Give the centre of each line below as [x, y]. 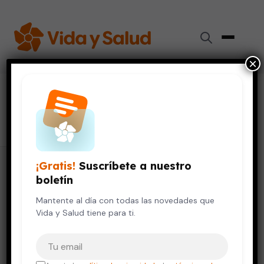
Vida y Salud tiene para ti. [86, 213]
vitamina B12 [63, 99]
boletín [55, 180]
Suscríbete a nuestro [134, 166]
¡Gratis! [56, 166]
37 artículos [37, 122]
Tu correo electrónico [83, 239]
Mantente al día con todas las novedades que [126, 200]
